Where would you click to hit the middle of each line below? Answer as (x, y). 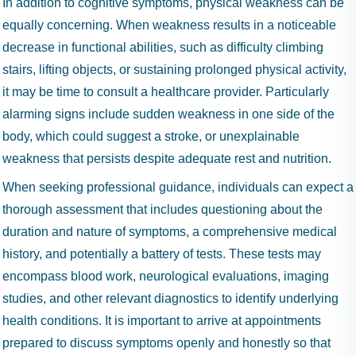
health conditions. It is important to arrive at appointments (162, 321)
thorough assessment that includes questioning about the (163, 209)
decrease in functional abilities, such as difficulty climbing (163, 47)
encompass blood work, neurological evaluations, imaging (166, 276)
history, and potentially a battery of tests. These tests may (162, 254)
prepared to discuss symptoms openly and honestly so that (166, 343)
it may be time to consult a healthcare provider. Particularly (166, 92)
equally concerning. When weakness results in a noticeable (169, 25)
